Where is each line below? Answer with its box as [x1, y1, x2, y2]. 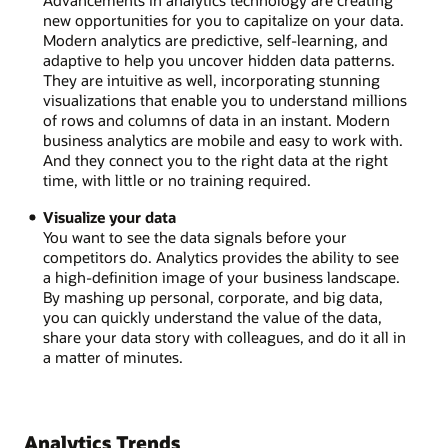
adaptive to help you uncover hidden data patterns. [42, 50, 395, 71]
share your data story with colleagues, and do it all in [42, 326, 406, 347]
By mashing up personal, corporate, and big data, [42, 286, 383, 307]
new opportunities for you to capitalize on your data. [42, 10, 404, 31]
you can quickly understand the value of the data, [42, 306, 382, 327]
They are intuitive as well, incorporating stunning [42, 70, 380, 91]
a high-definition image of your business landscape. [42, 266, 400, 287]
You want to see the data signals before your [42, 226, 347, 247]
